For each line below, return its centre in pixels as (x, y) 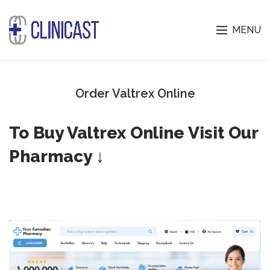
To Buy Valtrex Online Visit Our (133, 133)
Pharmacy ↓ (57, 157)
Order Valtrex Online (135, 93)
